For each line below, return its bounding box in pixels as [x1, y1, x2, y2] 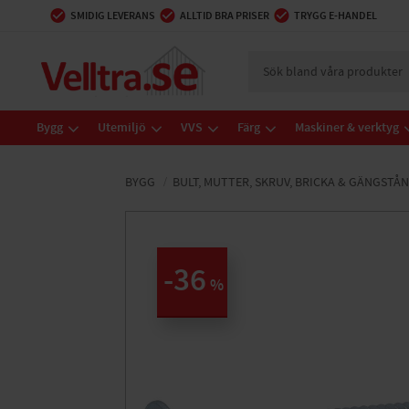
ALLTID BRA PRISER [180, 8, 269, 23]
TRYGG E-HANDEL [294, 8, 377, 23]
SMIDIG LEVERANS [70, 8, 155, 23]
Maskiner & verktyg [295, 119, 399, 137]
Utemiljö [98, 119, 146, 137]
